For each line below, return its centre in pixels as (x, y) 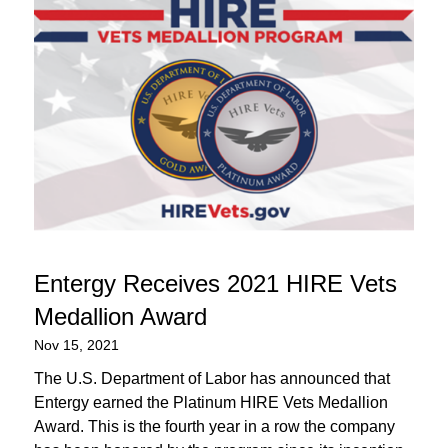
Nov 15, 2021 (76, 345)
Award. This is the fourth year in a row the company (214, 427)
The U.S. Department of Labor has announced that (211, 379)
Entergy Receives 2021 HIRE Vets (215, 284)
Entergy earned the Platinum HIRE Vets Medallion (210, 403)
